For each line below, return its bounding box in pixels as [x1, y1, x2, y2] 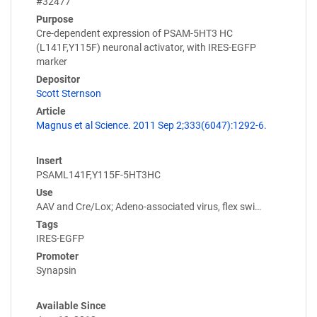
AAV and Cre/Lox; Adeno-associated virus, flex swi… [36, 201, 261, 213]
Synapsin [36, 265, 76, 277]
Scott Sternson [36, 88, 101, 100]
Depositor [36, 74, 80, 86]
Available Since [36, 300, 106, 312]
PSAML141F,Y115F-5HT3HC [36, 169, 161, 181]
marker [36, 56, 67, 68]
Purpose [36, 13, 74, 25]
